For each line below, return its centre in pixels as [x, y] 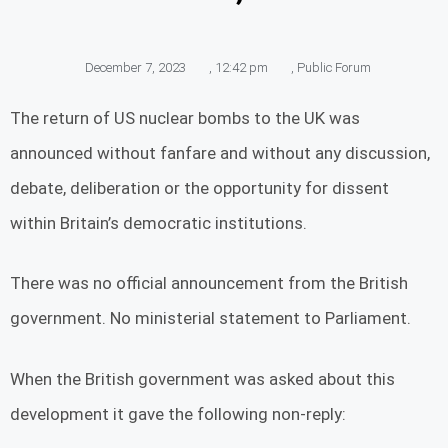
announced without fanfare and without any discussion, [220, 152]
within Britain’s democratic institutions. [160, 222]
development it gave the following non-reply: [180, 413]
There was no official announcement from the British [209, 283]
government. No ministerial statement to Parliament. [212, 318]
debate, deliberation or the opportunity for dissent [199, 187]
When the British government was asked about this [202, 378]
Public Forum [334, 67]
